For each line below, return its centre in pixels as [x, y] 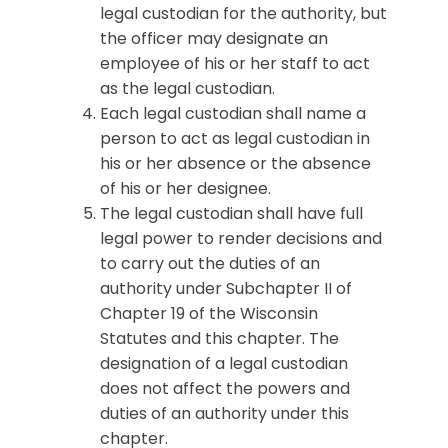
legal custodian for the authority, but [243, 13]
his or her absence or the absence [235, 163]
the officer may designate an [214, 38]
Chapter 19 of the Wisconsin [209, 313]
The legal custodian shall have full [231, 213]
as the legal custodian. [187, 88]
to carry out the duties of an [210, 263]
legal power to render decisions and [241, 238]
